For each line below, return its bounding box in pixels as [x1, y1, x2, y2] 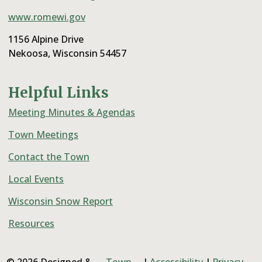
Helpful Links [8, 84, 109, 102]
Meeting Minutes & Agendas [8, 106, 135, 119]
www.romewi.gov [8, 11, 85, 23]
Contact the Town [8, 150, 89, 163]
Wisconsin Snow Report [8, 195, 113, 208]
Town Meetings [8, 128, 78, 141]
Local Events [8, 173, 64, 185]
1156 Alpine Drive [8, 33, 84, 46]
